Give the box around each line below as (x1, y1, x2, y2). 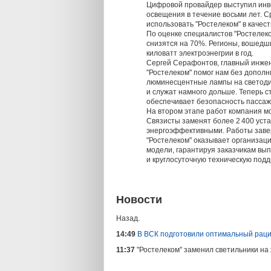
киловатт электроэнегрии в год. (146, 49, 253, 57)
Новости (116, 194, 162, 206)
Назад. (116, 214, 140, 223)
